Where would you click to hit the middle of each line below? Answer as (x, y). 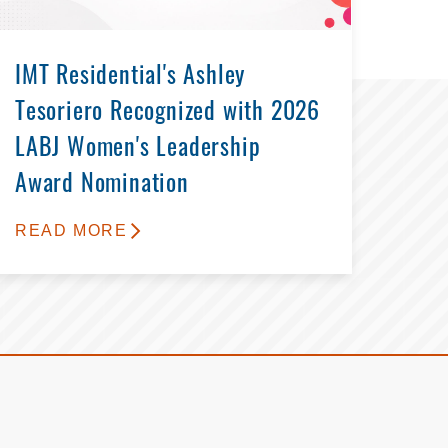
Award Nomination (102, 185)
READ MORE (71, 230)
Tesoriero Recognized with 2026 (167, 113)
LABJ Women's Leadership (138, 149)
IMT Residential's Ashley (130, 77)
